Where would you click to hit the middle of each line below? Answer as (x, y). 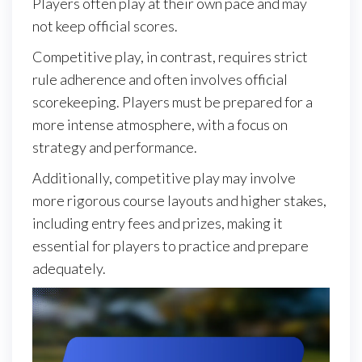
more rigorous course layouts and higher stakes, (179, 200)
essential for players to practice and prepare (170, 245)
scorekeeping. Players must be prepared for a (173, 101)
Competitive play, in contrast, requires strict (170, 56)
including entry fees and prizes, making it (158, 223)
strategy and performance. (115, 147)
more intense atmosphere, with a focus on (160, 124)
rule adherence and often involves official (160, 79)
